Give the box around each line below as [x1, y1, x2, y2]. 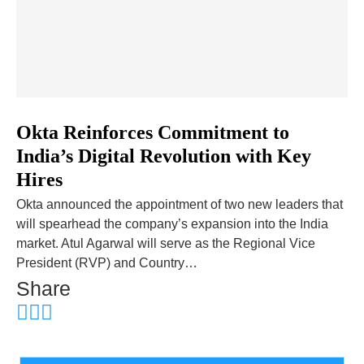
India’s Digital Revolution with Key [16, 145, 311, 167]
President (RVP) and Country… [16, 255, 197, 270]
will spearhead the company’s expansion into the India [16, 216, 328, 231]
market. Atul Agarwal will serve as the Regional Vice [16, 236, 315, 250]
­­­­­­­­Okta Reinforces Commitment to [16, 121, 289, 143]
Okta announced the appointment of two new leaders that [16, 197, 343, 211]
